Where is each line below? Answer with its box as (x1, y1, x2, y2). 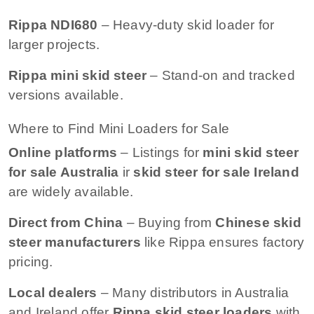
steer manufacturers (8, 234, 141, 250)
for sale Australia (8, 164, 119, 179)
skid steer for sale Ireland (133, 164, 299, 179)
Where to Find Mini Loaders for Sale (8, 121, 229, 136)
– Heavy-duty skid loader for (97, 17, 275, 32)
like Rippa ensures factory (140, 234, 305, 250)
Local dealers (8, 285, 97, 300)
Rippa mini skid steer (8, 67, 147, 83)
